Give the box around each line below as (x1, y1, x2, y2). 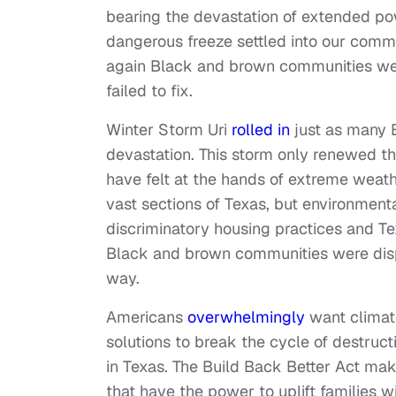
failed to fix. (106, 80, 193, 102)
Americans (106, 307, 187, 328)
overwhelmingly (187, 307, 305, 328)
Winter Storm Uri (106, 119, 232, 141)
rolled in (232, 119, 290, 141)
